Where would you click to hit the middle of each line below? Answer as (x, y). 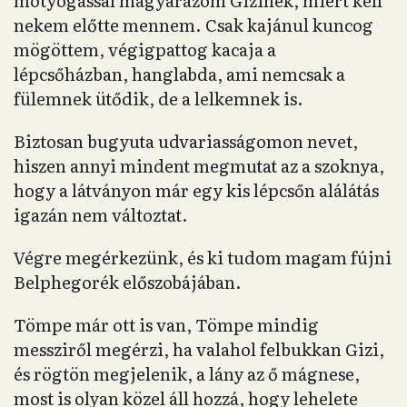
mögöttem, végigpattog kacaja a (145, 50)
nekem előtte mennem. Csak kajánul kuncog (194, 25)
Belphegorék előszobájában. (128, 282)
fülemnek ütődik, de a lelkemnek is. (159, 99)
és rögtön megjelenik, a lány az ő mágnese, (187, 374)
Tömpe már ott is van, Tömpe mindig (166, 325)
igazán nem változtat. (101, 215)
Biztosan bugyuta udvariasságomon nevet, (186, 141)
